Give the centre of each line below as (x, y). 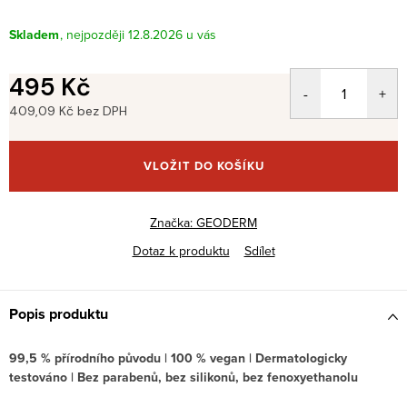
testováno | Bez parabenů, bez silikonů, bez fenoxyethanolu (184, 378)
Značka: (173, 223)
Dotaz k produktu (181, 251)
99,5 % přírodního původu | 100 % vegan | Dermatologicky (178, 359)
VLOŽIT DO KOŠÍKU (203, 166)
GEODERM (227, 223)
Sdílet (259, 251)
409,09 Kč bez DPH (68, 111)
